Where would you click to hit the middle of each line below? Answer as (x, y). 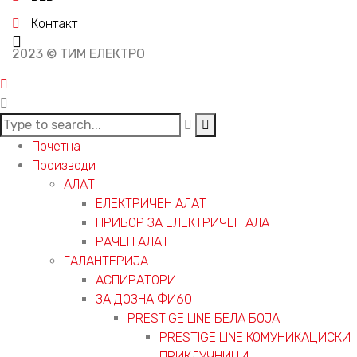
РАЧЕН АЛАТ (132, 241)
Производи (64, 165)
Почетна (56, 146)
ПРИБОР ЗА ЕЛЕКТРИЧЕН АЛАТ (186, 222)
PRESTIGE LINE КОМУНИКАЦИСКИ (255, 337)
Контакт (54, 23)
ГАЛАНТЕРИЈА (106, 261)
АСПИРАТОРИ (136, 280)
